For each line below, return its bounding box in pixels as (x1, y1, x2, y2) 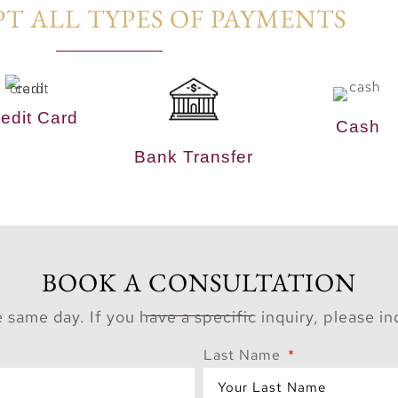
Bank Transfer (133, 147, 253, 167)
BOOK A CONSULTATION (42, 266, 356, 300)
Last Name (203, 345, 285, 364)
